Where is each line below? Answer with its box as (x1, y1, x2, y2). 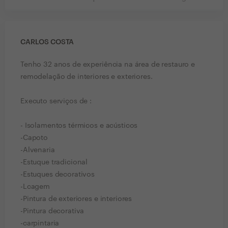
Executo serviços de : (20, 98, 92, 105)
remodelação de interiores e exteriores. (20, 73, 153, 80)
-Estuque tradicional (20, 159, 88, 166)
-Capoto (20, 134, 48, 141)
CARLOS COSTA (20, 39, 74, 46)
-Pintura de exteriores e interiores (20, 195, 132, 203)
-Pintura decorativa (20, 208, 84, 215)
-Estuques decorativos (20, 171, 95, 178)
